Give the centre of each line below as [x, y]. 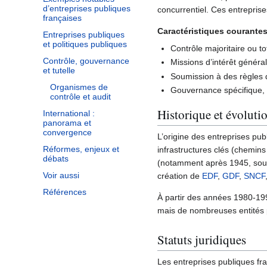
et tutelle [59, 71]
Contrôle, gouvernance [86, 61]
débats [56, 159]
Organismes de [79, 87]
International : [69, 114]
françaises [62, 18]
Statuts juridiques [202, 240]
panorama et [67, 123]
